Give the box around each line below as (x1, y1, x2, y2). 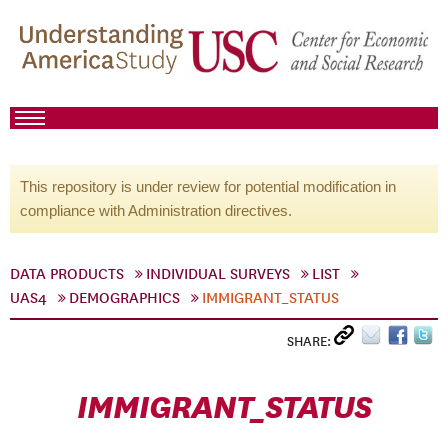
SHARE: (287, 333, 334, 350)
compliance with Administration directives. (20, 202, 292, 219)
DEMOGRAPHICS (69, 289, 180, 307)
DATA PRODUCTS (10, 265, 124, 283)
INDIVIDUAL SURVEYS (146, 265, 290, 283)
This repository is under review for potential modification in (20, 178, 396, 195)
